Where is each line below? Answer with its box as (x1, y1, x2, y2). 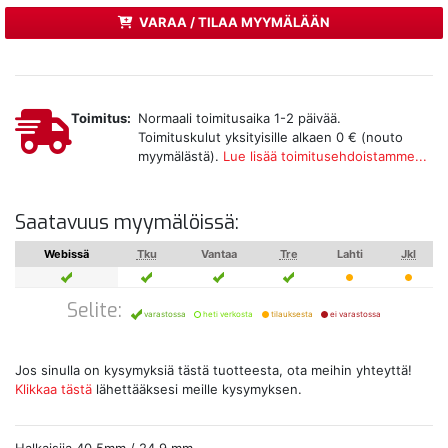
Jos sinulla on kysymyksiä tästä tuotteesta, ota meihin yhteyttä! (15, 361, 412, 378)
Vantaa (200, 246, 237, 261)
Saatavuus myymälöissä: (15, 209, 239, 235)
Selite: (67, 296, 122, 323)
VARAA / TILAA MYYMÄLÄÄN (139, 14, 331, 31)
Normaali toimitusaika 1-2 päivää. (137, 109, 341, 126)
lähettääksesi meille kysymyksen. (92, 380, 302, 397)
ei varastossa (328, 308, 381, 319)
